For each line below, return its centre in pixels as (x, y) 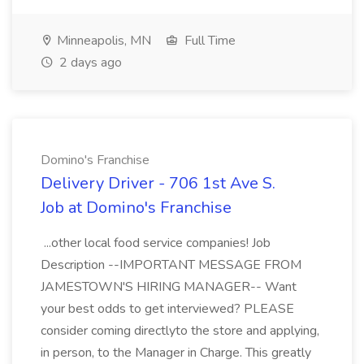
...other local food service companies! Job (156, 243)
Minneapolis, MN (102, 41)
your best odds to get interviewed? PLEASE (167, 309)
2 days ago (89, 63)
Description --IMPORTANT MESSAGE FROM (171, 265)
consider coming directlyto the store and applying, (180, 331)
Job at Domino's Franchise (136, 208)
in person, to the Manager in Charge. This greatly (176, 353)
